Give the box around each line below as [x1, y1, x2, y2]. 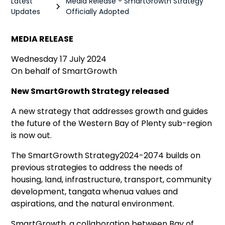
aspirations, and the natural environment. [11, 198, 175, 209]
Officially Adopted [65, 7, 129, 17]
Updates [11, 7, 41, 17]
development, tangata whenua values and [11, 186, 178, 197]
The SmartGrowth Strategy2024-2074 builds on [11, 150, 201, 161]
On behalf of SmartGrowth [11, 65, 118, 77]
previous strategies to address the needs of [11, 162, 183, 173]
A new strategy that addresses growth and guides [11, 105, 208, 117]
